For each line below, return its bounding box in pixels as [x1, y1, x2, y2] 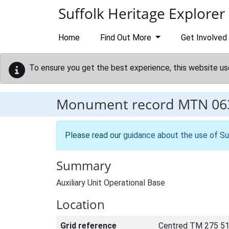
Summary [56, 157, 111, 174]
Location [56, 196, 105, 213]
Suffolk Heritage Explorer [58, 4, 225, 23]
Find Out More [100, 33, 153, 42]
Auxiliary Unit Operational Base [56, 178, 165, 188]
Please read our [65, 130, 123, 140]
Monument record [56, 95, 178, 113]
